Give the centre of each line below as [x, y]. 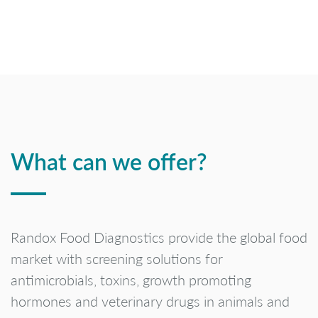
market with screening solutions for [117, 258]
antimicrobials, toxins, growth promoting [131, 279]
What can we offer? [109, 161]
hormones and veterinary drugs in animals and [150, 301]
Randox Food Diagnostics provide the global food [159, 237]
